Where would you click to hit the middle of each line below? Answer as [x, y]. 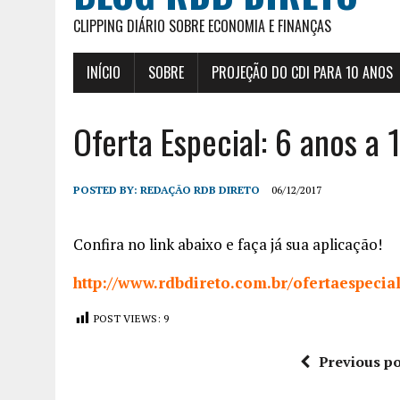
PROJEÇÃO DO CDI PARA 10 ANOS [302, 73]
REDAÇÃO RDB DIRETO [200, 190]
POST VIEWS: [127, 319]
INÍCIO [104, 73]
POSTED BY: [107, 190]
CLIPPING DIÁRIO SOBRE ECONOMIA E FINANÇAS [202, 26]
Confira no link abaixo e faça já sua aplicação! [228, 245]
